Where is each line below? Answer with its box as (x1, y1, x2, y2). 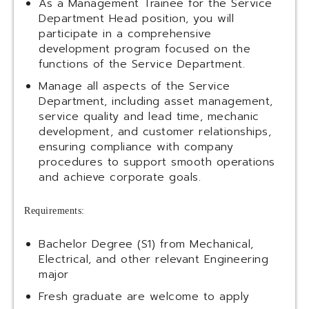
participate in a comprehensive (39, 26, 211, 43)
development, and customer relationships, (39, 123, 271, 141)
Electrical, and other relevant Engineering (39, 251, 268, 268)
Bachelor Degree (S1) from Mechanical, (39, 236, 254, 253)
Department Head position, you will (39, 10, 234, 28)
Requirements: (24, 206, 85, 217)
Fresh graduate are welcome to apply (39, 288, 250, 306)
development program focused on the (39, 41, 250, 58)
